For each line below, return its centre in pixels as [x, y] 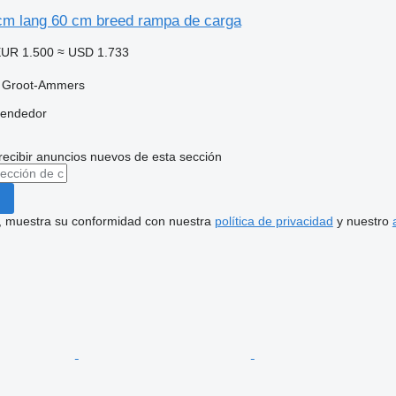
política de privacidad [274, 221]
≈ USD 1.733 [93, 52]
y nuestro [362, 221]
